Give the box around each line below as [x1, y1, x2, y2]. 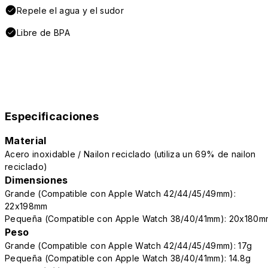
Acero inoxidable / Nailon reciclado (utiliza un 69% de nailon [5, 149, 256, 160]
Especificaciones [5, 110, 99, 123]
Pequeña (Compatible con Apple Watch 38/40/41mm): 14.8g [5, 253, 251, 264]
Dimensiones [5, 174, 68, 187]
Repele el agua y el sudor [17, 5, 124, 16]
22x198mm [5, 201, 48, 212]
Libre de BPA [17, 28, 70, 38]
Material [5, 135, 47, 147]
